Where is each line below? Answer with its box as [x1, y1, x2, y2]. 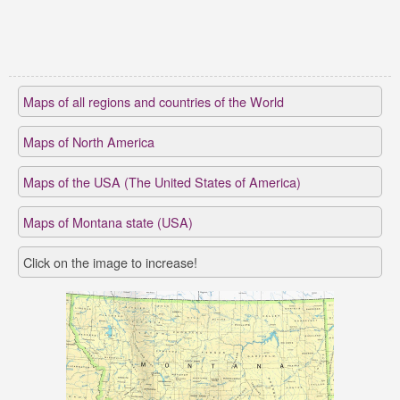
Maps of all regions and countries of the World [23, 92, 284, 111]
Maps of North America [23, 132, 154, 151]
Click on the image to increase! [23, 253, 197, 271]
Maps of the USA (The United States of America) [23, 172, 301, 191]
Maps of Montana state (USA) [23, 212, 193, 231]
